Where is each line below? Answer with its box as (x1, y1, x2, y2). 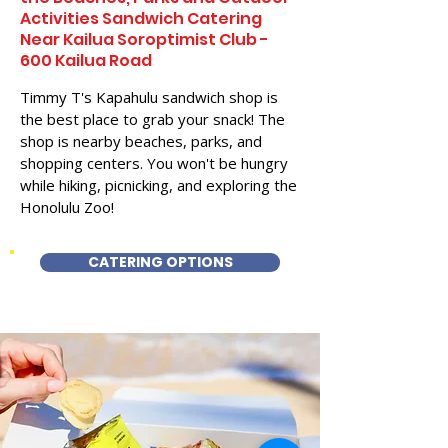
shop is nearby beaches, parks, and (20, 131, 262, 151)
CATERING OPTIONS (87, 252, 233, 272)
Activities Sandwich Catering (20, 7, 262, 30)
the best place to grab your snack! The (20, 109, 285, 129)
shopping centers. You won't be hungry (20, 153, 288, 173)
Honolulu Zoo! (20, 197, 114, 217)
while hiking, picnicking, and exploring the (20, 175, 297, 195)
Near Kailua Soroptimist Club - (20, 28, 269, 51)
